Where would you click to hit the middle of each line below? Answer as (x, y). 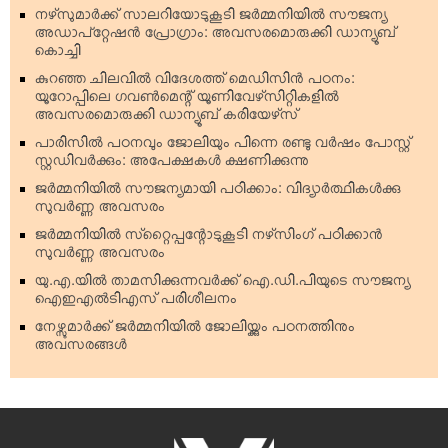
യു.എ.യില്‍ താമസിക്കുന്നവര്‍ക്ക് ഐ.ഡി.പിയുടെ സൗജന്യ (222, 284)
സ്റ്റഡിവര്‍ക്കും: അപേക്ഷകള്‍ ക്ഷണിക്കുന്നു (172, 164)
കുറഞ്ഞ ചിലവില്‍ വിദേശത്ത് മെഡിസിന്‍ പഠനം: (195, 82)
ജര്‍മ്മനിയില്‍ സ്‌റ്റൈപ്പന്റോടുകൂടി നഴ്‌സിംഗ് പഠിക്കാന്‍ (209, 238)
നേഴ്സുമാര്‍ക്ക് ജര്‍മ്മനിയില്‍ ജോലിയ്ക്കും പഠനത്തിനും (195, 330)
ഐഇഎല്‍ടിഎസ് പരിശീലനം (136, 302)
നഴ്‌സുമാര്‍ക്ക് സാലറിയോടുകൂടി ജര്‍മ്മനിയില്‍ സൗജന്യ (211, 18)
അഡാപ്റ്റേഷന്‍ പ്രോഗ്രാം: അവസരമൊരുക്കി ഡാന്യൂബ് (215, 36)
